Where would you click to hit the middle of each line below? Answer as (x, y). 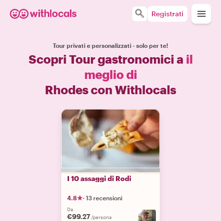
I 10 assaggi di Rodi (99, 178)
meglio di (110, 74)
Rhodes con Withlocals (110, 90)
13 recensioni (104, 198)
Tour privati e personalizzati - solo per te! (110, 45)
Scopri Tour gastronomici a (107, 59)
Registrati (167, 14)
